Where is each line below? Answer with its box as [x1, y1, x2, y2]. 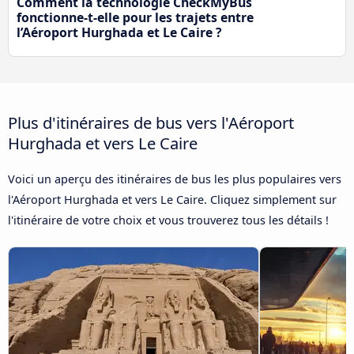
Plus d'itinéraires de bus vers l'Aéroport [8, 111, 294, 134]
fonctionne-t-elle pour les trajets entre [17, 9, 254, 27]
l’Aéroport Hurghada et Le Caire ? [17, 24, 222, 42]
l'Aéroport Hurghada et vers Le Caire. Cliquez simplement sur [8, 191, 337, 207]
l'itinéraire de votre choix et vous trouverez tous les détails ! [8, 212, 329, 228]
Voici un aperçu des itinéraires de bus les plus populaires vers [8, 171, 341, 186]
